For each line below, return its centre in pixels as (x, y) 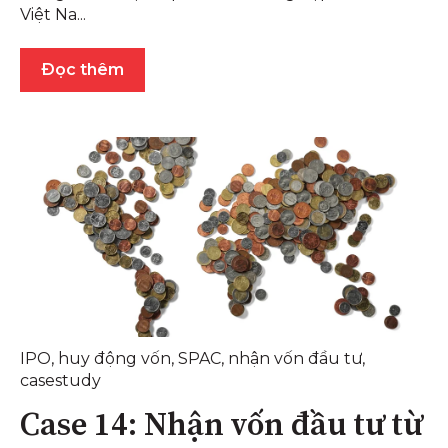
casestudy (60, 381)
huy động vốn (114, 359)
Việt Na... (53, 15)
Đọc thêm (82, 70)
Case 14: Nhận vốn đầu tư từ (221, 425)
